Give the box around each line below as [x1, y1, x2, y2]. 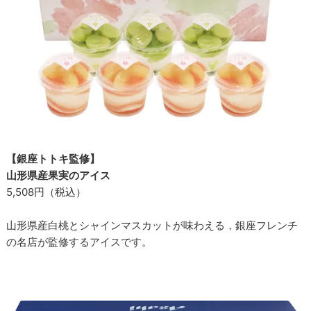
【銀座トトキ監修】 [6, 152, 101, 166]
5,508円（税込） [6, 185, 87, 199]
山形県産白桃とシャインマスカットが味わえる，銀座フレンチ [6, 219, 299, 233]
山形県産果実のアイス [6, 169, 111, 183]
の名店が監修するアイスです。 [6, 235, 153, 249]
